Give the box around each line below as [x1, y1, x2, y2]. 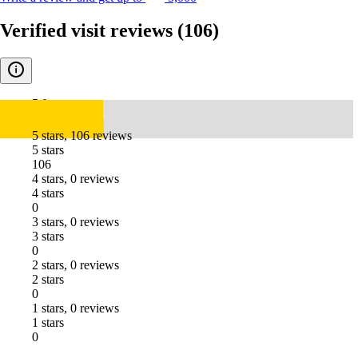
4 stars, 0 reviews [32, 172, 119, 186]
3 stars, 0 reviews [32, 215, 119, 229]
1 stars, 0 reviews [32, 301, 119, 316]
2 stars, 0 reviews [32, 258, 119, 272]
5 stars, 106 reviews [32, 129, 132, 143]
